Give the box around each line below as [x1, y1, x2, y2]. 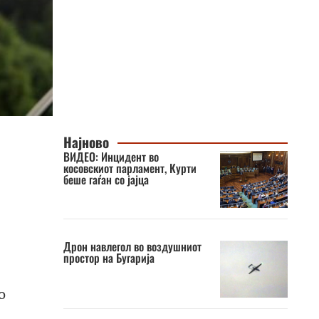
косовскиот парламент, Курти [63, 159, 197, 177]
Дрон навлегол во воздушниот [63, 238, 202, 255]
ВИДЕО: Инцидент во [63, 148, 159, 165]
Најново [63, 132, 109, 152]
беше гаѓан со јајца [63, 171, 149, 188]
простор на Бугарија [63, 249, 155, 266]
